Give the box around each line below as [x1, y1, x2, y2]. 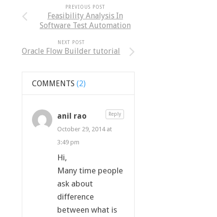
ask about [57, 178, 93, 188]
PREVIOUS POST [65, 4, 105, 10]
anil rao [57, 111, 87, 121]
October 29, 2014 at [57, 125, 112, 133]
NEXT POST [57, 39, 85, 45]
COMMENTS [31, 78, 75, 88]
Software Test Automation [39, 20, 131, 30]
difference [57, 191, 94, 201]
